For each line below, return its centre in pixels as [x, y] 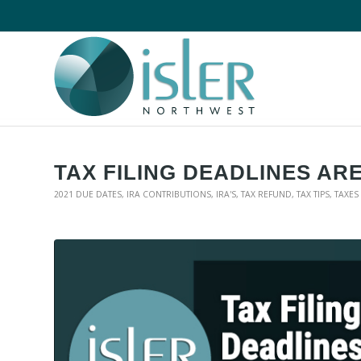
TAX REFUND [266, 194]
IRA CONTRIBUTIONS [169, 194]
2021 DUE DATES [88, 194]
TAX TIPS [313, 194]
